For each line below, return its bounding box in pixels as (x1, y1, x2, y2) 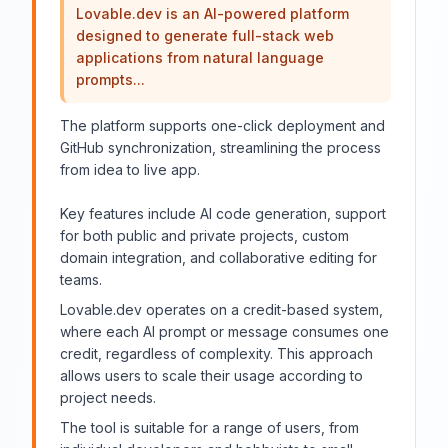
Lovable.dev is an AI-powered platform (76, 5, 349, 22)
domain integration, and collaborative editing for (60, 249, 377, 266)
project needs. (60, 389, 156, 406)
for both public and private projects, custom (60, 227, 349, 244)
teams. (60, 271, 102, 288)
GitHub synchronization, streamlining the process (60, 139, 381, 156)
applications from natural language (76, 49, 324, 66)
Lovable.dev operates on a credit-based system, (60, 301, 383, 318)
